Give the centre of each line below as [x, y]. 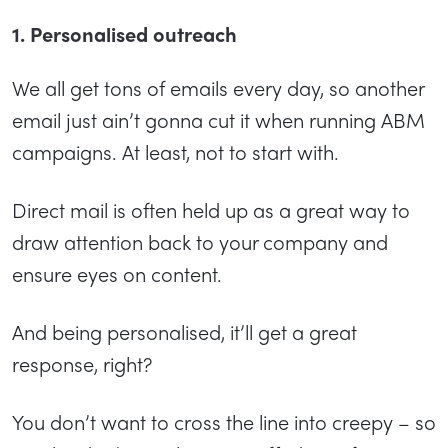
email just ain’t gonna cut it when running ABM [218, 120]
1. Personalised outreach [124, 34]
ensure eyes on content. [119, 274]
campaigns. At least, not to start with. [175, 152]
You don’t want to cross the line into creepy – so [224, 422]
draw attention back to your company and [200, 242]
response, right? [82, 364]
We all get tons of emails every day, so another [218, 88]
